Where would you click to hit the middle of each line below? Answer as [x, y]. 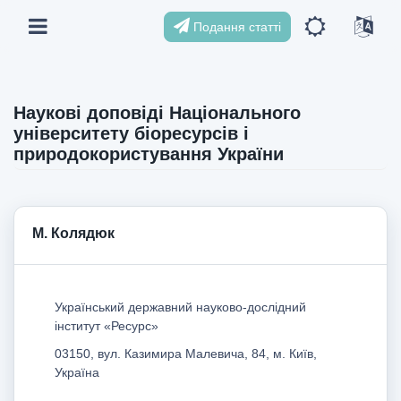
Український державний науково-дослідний [180, 307]
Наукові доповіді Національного [157, 113]
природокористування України [149, 154]
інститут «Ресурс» [107, 325]
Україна [77, 372]
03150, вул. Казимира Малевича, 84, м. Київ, [186, 353]
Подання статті [235, 26]
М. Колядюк [73, 233]
